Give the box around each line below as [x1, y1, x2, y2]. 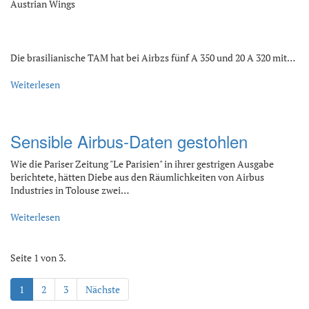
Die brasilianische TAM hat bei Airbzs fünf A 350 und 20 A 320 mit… [10, 50, 295, 64]
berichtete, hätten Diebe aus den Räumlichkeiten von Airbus [10, 170, 264, 183]
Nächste [86, 282, 120, 296]
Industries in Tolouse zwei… [10, 183, 129, 197]
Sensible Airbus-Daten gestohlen [10, 128, 248, 153]
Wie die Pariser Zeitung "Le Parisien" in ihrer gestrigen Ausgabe [10, 157, 274, 170]
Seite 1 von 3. [10, 250, 66, 264]
